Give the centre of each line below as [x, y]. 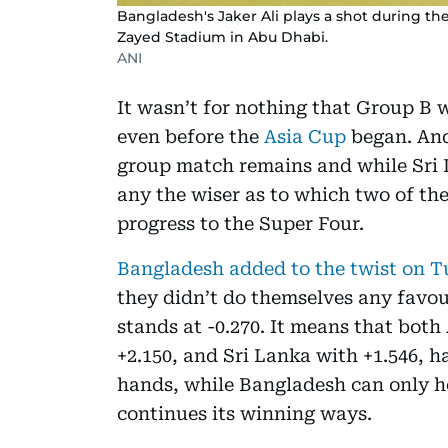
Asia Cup [305, 136]
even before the [190, 136]
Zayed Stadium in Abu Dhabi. [222, 36]
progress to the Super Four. [240, 223]
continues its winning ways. [244, 413]
